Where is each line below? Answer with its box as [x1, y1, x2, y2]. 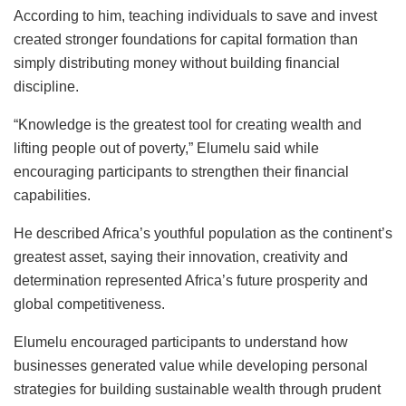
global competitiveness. [14, 295, 165, 312]
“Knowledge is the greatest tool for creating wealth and [14, 116, 362, 132]
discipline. [14, 78, 79, 94]
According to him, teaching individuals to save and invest [14, 7, 377, 24]
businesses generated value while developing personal [14, 357, 368, 373]
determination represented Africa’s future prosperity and [14, 272, 368, 288]
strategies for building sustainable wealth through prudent [14, 381, 381, 397]
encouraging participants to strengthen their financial [14, 163, 349, 179]
